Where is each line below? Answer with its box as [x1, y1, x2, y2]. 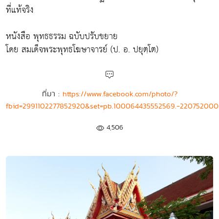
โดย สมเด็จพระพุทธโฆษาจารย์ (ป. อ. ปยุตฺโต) [6, 42, 158, 58]
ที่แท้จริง [6, 2, 34, 18]
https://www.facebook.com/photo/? [62, 88, 177, 99]
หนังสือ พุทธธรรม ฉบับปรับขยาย [6, 28, 118, 44]
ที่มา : [42, 88, 63, 99]
